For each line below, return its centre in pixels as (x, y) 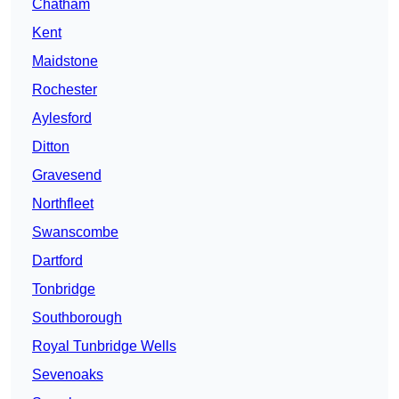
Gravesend (67, 175)
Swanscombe (75, 232)
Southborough (77, 318)
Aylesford (62, 118)
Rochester (65, 90)
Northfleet (63, 204)
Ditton (51, 147)
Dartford (57, 261)
